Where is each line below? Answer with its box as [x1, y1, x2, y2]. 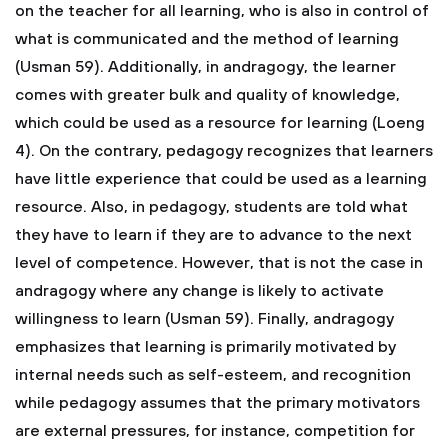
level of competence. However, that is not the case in [15, 253, 423, 273]
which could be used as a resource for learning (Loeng [15, 113, 425, 133]
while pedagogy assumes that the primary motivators [15, 393, 420, 413]
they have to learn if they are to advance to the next [15, 225, 412, 245]
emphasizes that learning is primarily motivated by [15, 337, 396, 357]
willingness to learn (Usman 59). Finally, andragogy [15, 309, 394, 329]
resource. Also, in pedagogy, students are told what [15, 197, 408, 217]
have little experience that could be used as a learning [15, 169, 427, 189]
